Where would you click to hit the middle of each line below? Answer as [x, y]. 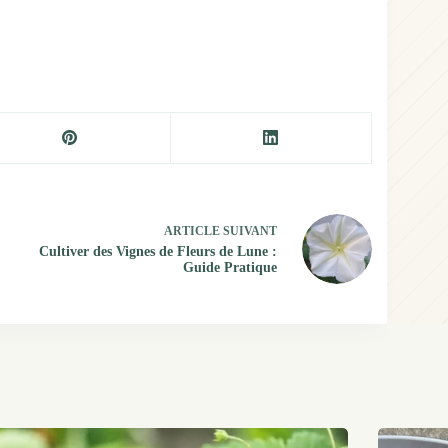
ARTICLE [191, 231]
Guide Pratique [229, 268]
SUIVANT [248, 231]
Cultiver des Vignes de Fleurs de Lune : [157, 252]
